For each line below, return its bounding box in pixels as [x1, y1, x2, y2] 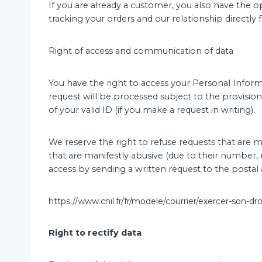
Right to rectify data [49, 227, 142, 238]
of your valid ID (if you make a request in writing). [49, 105, 255, 115]
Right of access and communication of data [49, 46, 233, 56]
